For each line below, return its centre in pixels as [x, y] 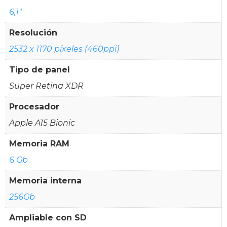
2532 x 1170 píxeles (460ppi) [64, 49]
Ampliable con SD [48, 217]
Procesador [34, 106]
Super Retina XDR [46, 86]
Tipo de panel [40, 69]
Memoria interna [45, 180]
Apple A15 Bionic [42, 123]
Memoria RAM [39, 143]
